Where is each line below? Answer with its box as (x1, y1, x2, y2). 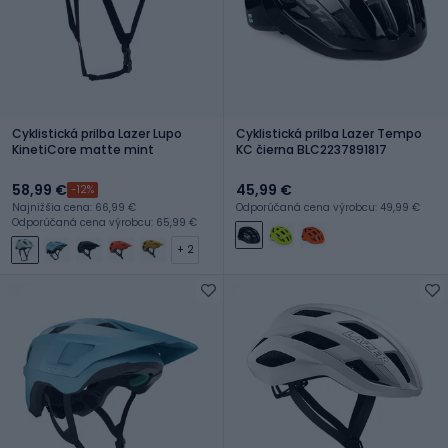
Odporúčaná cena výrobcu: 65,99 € (12, 214, 197, 230)
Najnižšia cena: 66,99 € (12, 199, 136, 215)
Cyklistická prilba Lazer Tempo (236, 124, 422, 142)
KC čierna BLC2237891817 (236, 140, 387, 158)
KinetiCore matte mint (12, 140, 154, 158)
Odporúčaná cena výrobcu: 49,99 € (236, 199, 420, 215)
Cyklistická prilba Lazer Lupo (12, 124, 182, 142)
